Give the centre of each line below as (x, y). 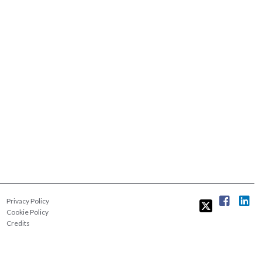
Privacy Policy (27, 201)
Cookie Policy (27, 212)
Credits (18, 223)
